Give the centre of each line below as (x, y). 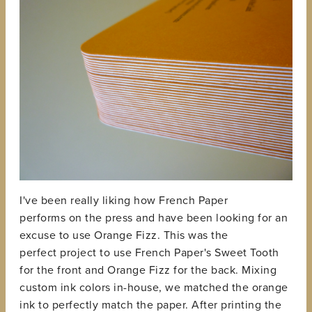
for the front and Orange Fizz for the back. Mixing (148, 271)
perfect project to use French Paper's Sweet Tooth (149, 253)
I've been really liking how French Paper (124, 201)
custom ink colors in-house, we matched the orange (154, 288)
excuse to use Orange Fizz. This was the (124, 236)
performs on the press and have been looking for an (154, 218)
